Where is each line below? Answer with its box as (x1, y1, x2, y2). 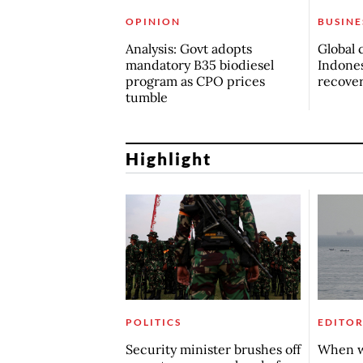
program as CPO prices (125, 73, 265, 90)
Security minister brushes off (125, 340, 301, 357)
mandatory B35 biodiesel (125, 57, 274, 74)
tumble (125, 89, 168, 106)
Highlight (125, 147, 212, 169)
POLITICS (125, 315, 181, 328)
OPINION (125, 15, 181, 28)
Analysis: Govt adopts (125, 41, 252, 58)
